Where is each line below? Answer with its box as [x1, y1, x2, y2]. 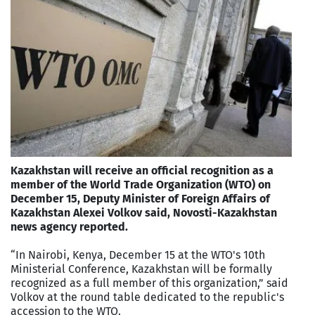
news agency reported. [11, 219, 128, 233]
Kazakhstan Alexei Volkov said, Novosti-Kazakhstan [11, 205, 277, 219]
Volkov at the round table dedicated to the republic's [11, 290, 284, 304]
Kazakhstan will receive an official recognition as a [11, 163, 274, 177]
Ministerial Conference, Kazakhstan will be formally [11, 262, 272, 276]
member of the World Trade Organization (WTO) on [11, 177, 271, 191]
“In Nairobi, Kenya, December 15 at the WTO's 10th [11, 247, 265, 262]
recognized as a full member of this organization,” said [11, 276, 288, 290]
